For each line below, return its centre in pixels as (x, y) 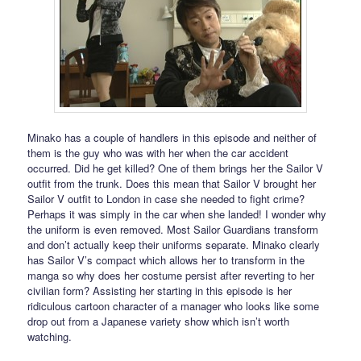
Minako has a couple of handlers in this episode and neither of (172, 138)
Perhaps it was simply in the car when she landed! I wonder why (177, 214)
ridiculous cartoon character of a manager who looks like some (174, 306)
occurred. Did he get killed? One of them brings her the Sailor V (176, 168)
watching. (50, 337)
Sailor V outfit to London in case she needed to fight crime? (166, 199)
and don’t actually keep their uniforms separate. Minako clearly (174, 245)
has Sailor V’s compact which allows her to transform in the (166, 260)
